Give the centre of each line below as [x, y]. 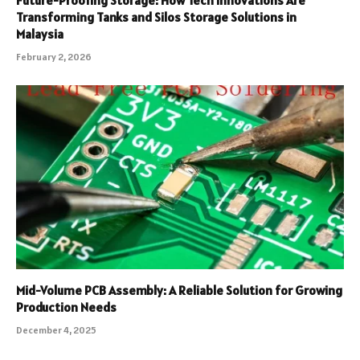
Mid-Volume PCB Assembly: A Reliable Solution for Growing [179, 290]
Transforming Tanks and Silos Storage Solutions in [156, 16]
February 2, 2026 [54, 56]
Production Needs [66, 307]
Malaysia [40, 33]
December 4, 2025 [56, 330]
